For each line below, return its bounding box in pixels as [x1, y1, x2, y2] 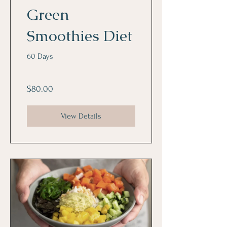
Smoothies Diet [27, 26, 132, 46]
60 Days [27, 52, 53, 61]
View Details [61, 111, 101, 121]
